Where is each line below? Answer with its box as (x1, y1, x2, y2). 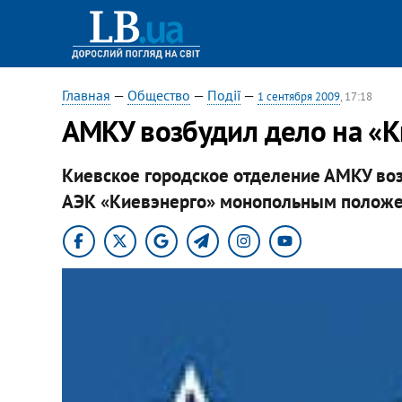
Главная (61, 86, 110, 104)
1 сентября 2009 (257, 89, 340, 104)
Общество (127, 86, 190, 104)
